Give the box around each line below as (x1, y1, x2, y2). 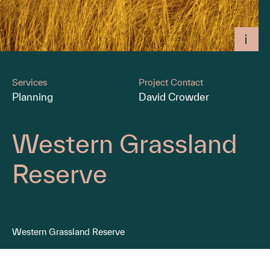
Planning (12, 90, 53, 102)
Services (12, 77, 47, 87)
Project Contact (138, 77, 203, 87)
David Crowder (138, 90, 209, 102)
